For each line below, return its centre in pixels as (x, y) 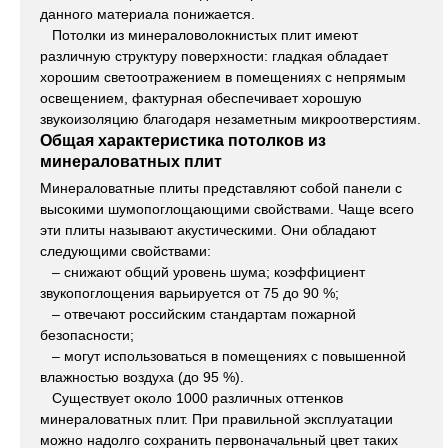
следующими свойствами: (125, 251)
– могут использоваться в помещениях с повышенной (223, 356)
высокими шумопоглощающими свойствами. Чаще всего (227, 209)
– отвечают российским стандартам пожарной (198, 314)
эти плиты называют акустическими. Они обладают (208, 230)
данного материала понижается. (147, 14)
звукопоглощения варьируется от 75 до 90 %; (189, 293)
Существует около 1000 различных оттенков (191, 398)
